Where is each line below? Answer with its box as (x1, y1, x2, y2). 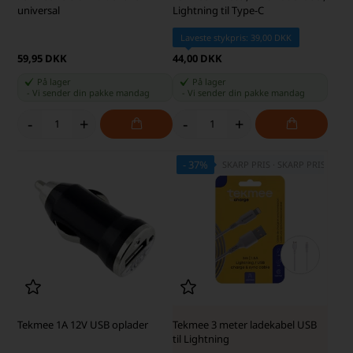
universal (17, 2, 61, 17)
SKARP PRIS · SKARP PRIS (222, 158, 325, 171)
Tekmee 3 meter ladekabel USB (173, 318, 317, 333)
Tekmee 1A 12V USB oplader (17, 318, 149, 333)
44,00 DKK (173, 50, 222, 65)
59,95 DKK (17, 50, 68, 65)
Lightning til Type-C (173, 2, 264, 17)
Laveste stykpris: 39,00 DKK (180, 31, 292, 43)
